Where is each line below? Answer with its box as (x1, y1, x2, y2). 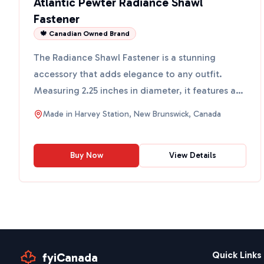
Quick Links (212, 249, 262, 260)
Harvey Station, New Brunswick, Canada (75, 109, 221, 119)
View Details (169, 150, 216, 160)
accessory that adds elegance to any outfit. (34, 68, 222, 80)
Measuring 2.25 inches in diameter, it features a (34, 85, 236, 96)
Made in (43, 109, 75, 119)
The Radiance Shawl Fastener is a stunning (34, 52, 216, 63)
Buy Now (70, 150, 103, 160)
